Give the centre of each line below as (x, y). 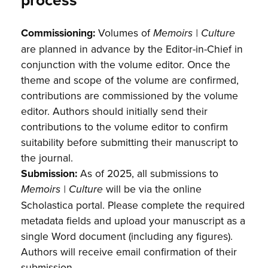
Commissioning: (58, 33)
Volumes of (124, 33)
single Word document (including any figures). (127, 236)
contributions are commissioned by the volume (130, 96)
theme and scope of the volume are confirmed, (130, 80)
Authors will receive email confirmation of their (129, 252)
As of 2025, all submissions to (148, 173)
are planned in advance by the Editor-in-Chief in (132, 49)
